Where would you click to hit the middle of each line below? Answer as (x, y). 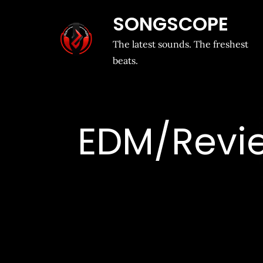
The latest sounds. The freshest (181, 44)
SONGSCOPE (171, 24)
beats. (126, 60)
